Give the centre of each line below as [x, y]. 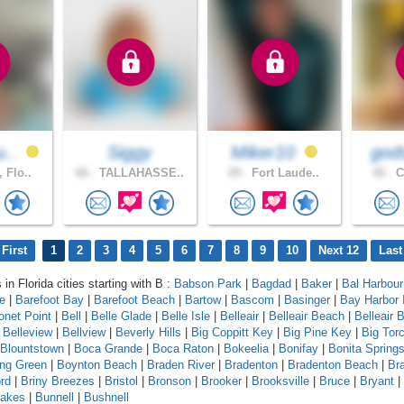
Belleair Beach [307, 317]
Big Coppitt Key [232, 333]
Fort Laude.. [284, 172]
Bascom [252, 300]
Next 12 [339, 251]
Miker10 [265, 152]
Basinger [307, 300]
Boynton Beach [97, 365]
